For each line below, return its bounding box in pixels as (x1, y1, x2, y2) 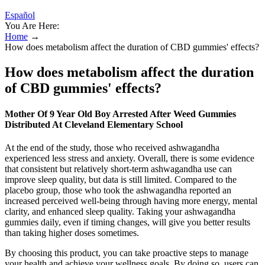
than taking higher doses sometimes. (5, 228, 139, 238)
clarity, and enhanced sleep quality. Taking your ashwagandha (5, 206, 235, 217)
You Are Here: (5, 21, 59, 31)
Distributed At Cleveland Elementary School (5, 119, 183, 130)
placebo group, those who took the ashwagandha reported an (5, 185, 231, 196)
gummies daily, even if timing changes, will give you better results (5, 217, 250, 228)
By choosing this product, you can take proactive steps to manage (5, 248, 248, 258)
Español (5, 10, 35, 20)
